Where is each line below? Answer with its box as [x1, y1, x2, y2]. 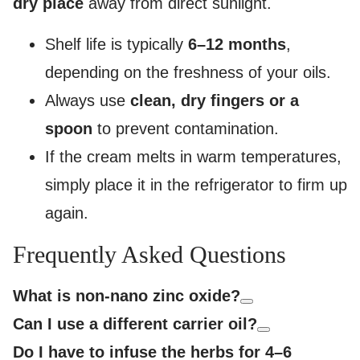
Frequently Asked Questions [13, 241, 286, 268]
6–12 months [188, 35, 286, 54]
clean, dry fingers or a [130, 92, 299, 110]
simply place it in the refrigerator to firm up [45, 176, 347, 194]
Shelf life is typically [45, 35, 188, 54]
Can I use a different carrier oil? [13, 315, 257, 333]
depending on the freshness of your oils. [45, 63, 331, 82]
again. [45, 204, 88, 223]
